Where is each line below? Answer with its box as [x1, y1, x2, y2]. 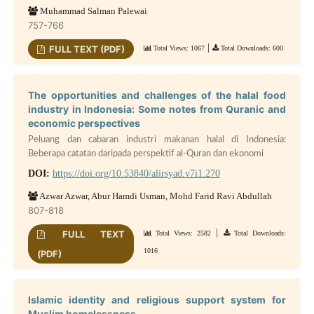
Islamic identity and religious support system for [27, 294, 287, 306]
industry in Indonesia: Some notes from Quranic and [27, 103, 287, 116]
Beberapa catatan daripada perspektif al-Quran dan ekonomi [27, 149, 264, 158]
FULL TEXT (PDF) [47, 43, 125, 55]
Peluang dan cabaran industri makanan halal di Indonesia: [27, 135, 287, 144]
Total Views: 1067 [151, 44, 205, 53]
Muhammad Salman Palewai [37, 6, 147, 17]
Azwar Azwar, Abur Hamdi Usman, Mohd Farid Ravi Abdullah [37, 191, 272, 202]
